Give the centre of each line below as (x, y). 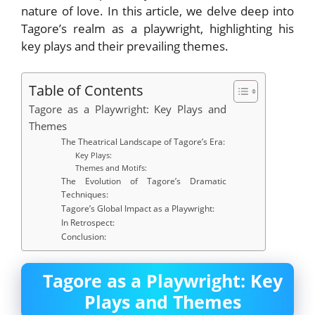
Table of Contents (86, 90)
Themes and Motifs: (111, 168)
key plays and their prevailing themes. (125, 46)
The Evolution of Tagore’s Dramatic (144, 181)
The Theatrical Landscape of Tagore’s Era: (143, 142)
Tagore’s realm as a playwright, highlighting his (157, 28)
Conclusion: (84, 237)
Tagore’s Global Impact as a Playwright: (138, 209)
